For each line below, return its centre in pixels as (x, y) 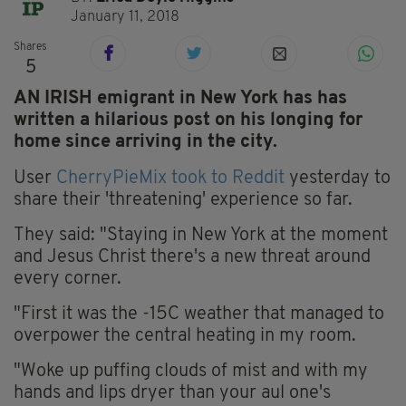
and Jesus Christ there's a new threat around (192, 258)
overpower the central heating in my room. (185, 337)
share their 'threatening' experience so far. (183, 201)
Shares (30, 48)
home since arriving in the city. (148, 143)
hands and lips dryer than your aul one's (172, 394)
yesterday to (338, 179)
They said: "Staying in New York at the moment (201, 236)
